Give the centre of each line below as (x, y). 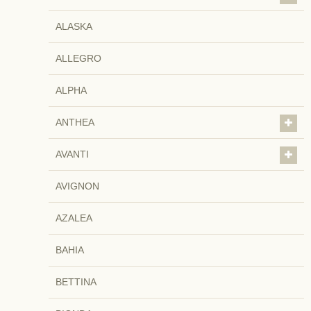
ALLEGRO (78, 58)
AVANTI (72, 154)
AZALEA (74, 218)
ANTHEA (75, 122)
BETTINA (76, 281)
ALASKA (74, 26)
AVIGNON (77, 186)
